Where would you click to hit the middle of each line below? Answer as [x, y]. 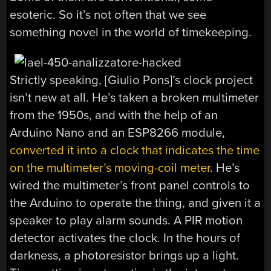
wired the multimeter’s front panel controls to [130, 185]
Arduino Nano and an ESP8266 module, [118, 132]
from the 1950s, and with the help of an [114, 115]
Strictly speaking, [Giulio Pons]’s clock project [132, 80]
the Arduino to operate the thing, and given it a [135, 203]
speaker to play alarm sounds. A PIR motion [126, 220]
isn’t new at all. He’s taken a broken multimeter [135, 97]
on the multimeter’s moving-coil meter [110, 168]
